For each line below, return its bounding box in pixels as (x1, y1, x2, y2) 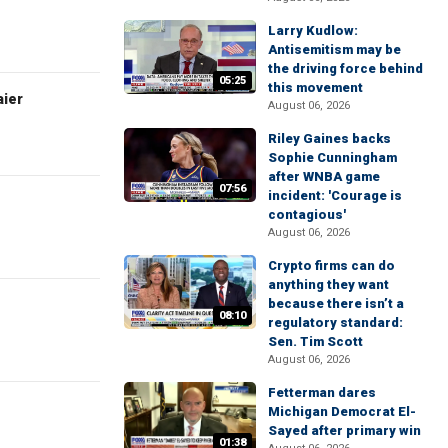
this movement (268, 79, 363, 95)
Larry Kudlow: (268, 22, 358, 38)
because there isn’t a (268, 295, 404, 311)
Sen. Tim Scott (268, 333, 363, 349)
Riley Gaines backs (268, 130, 391, 146)
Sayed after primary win (268, 422, 421, 438)
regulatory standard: (268, 314, 403, 330)
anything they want (268, 276, 389, 292)
